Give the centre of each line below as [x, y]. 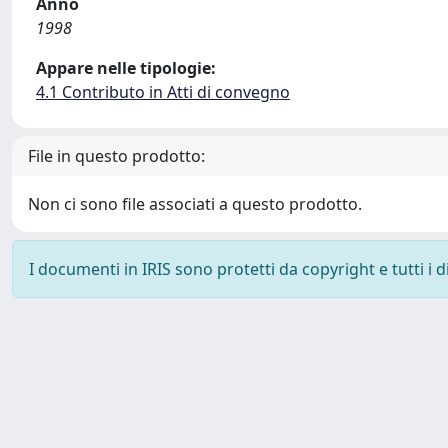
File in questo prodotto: [116, 156]
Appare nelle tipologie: [126, 68]
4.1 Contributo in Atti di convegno [163, 92]
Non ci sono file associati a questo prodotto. [195, 204]
